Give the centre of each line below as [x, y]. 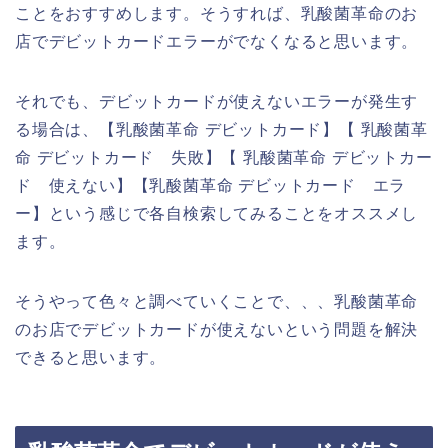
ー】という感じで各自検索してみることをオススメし [217, 213]
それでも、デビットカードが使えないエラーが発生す [217, 101]
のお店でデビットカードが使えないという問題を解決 [217, 329]
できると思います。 [91, 357]
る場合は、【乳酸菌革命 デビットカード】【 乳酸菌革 [221, 129]
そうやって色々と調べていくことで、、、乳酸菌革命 [217, 301]
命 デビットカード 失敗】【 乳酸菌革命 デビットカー [224, 157]
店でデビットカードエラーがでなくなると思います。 [217, 41]
